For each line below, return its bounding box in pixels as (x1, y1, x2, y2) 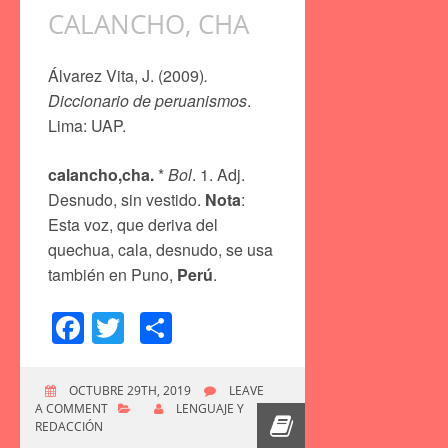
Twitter (124, 304, 218, 351)
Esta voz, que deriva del (48, 212, 218, 236)
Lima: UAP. (48, 113, 126, 137)
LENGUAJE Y (176, 399, 244, 417)
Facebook (84, 304, 225, 351)
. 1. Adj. (192, 162, 245, 186)
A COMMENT (35, 399, 108, 417)
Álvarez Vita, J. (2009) (48, 63, 204, 87)
